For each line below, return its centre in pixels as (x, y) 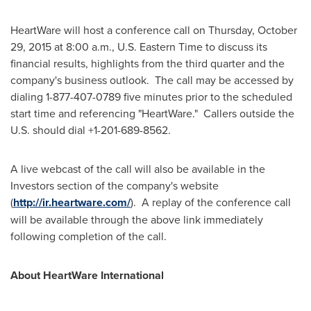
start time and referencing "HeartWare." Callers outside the (152, 114)
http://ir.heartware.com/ (72, 203)
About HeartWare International (87, 276)
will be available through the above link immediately (137, 220)
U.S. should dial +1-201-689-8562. (91, 130)
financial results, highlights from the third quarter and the (148, 64)
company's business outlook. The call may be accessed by (152, 80)
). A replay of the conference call (211, 202)
